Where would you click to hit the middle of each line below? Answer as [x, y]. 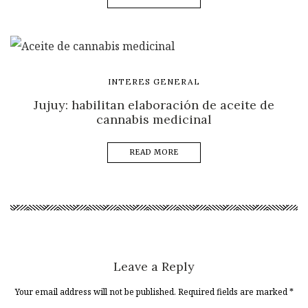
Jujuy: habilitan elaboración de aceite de [154, 105]
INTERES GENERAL [154, 82]
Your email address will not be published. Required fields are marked [152, 291]
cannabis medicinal [154, 120]
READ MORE [154, 153]
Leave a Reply [154, 266]
